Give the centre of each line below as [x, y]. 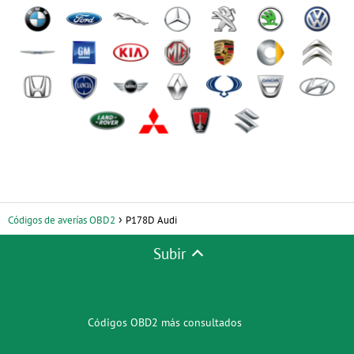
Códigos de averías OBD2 [62, 220]
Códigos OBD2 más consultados [164, 322]
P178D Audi [151, 220]
